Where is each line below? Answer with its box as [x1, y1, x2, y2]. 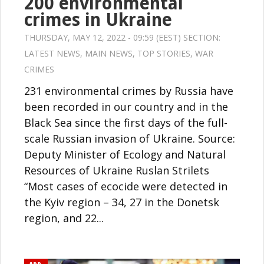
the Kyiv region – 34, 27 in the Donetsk [24, 194, 219, 209]
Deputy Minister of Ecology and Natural [24, 147, 226, 161]
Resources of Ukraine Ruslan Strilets [24, 163, 209, 177]
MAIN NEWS [85, 47, 133, 59]
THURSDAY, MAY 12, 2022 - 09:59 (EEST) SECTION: [24, 31, 220, 43]
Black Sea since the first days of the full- [24, 115, 227, 130]
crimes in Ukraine [24, 9, 172, 30]
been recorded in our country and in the [24, 99, 228, 114]
